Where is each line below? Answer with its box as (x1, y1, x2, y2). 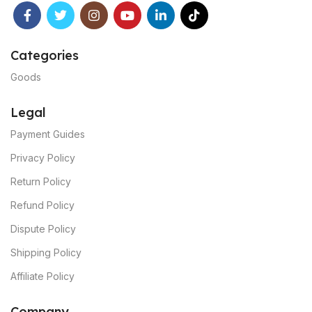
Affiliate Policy (10, 270, 75, 282)
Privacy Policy (10, 152, 75, 164)
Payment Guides (10, 128, 85, 140)
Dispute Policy (10, 223, 76, 235)
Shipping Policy (10, 247, 81, 258)
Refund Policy (10, 199, 75, 211)
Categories (10, 47, 79, 63)
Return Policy (10, 175, 71, 187)
